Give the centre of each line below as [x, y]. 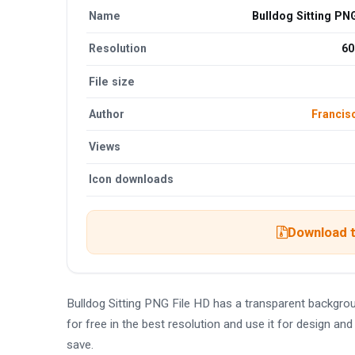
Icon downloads [132, 179]
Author [107, 114]
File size [112, 81]
